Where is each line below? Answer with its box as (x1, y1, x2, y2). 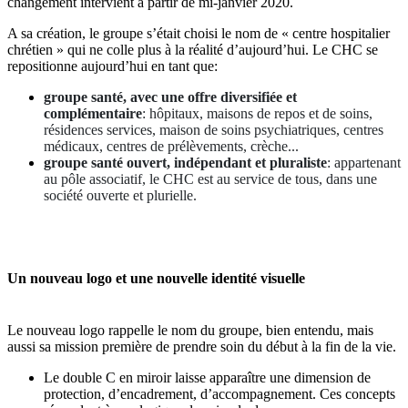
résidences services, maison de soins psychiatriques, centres (44, 121, 383, 138)
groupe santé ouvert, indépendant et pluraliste (44, 154, 327, 170)
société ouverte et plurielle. (44, 187, 197, 203)
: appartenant (327, 154, 401, 170)
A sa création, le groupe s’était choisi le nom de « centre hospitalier (7, 25, 390, 41)
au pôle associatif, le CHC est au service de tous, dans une (44, 170, 377, 187)
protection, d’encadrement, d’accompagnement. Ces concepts (44, 386, 395, 403)
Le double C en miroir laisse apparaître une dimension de (44, 370, 371, 386)
